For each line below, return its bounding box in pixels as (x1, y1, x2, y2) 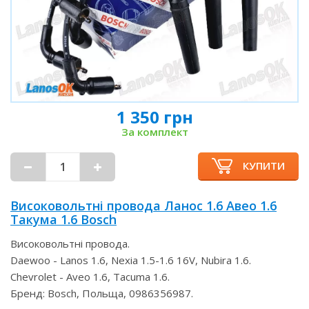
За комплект (121, 124, 188, 139)
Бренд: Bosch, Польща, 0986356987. (10, 286, 193, 300)
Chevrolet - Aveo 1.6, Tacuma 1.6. (10, 269, 170, 283)
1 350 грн (116, 105, 193, 128)
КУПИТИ (243, 158, 285, 172)
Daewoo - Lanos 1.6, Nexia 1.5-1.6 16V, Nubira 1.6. (10, 252, 251, 267)
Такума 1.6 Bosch (10, 210, 117, 228)
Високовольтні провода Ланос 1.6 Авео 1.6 (10, 197, 277, 214)
